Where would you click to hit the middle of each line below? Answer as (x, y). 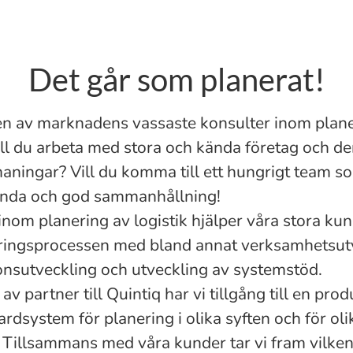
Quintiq (134, 294)
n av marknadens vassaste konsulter (138, 123)
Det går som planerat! (176, 80)
